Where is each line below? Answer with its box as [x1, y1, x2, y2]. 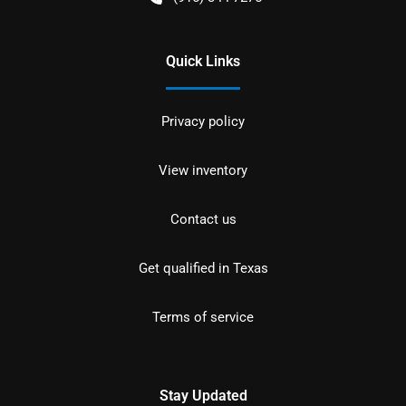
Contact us [169, 210, 237, 227]
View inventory [159, 161, 247, 179]
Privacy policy [161, 112, 245, 130]
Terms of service [152, 308, 254, 325]
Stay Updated [159, 386, 247, 404]
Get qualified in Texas [138, 259, 268, 276]
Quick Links [166, 52, 240, 70]
